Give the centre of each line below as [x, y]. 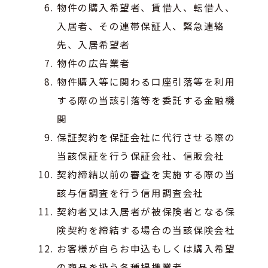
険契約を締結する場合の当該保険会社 [146, 229]
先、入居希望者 [94, 44]
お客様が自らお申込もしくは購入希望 [146, 248]
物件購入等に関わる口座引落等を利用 [146, 81]
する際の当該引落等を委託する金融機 [146, 100]
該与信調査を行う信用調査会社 [130, 192]
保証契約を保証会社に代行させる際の [146, 137]
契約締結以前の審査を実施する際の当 [146, 174]
